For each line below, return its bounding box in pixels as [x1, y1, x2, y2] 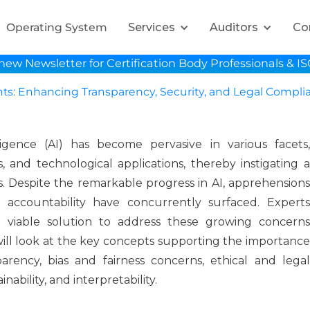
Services [127, 20, 175, 34]
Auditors [209, 20, 258, 34]
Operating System [6, 20, 107, 34]
